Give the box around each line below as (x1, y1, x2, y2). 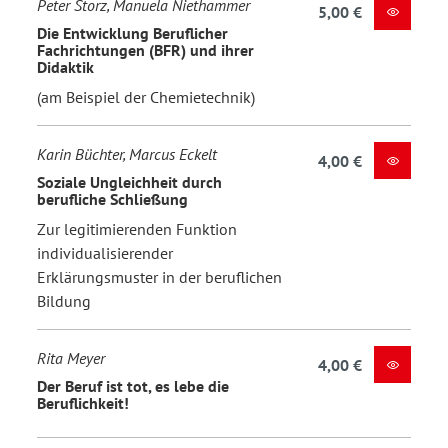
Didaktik (37, 57, 94, 78)
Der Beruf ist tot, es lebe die (37, 376, 229, 397)
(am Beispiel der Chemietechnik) (37, 86, 255, 107)
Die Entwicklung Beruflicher (37, 23, 228, 44)
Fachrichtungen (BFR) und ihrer (37, 40, 254, 61)
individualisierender (37, 242, 173, 263)
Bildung (37, 290, 91, 311)
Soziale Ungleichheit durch (37, 172, 222, 193)
